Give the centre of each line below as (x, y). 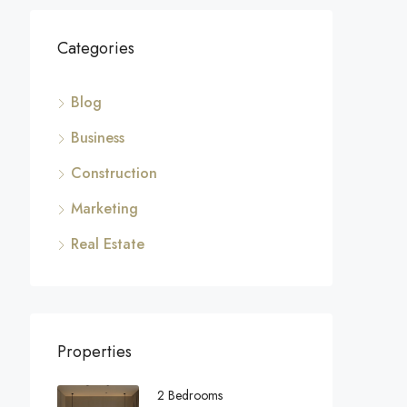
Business (98, 138)
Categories (96, 48)
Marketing (104, 208)
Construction (114, 173)
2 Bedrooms (190, 395)
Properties (94, 352)
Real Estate (108, 244)
